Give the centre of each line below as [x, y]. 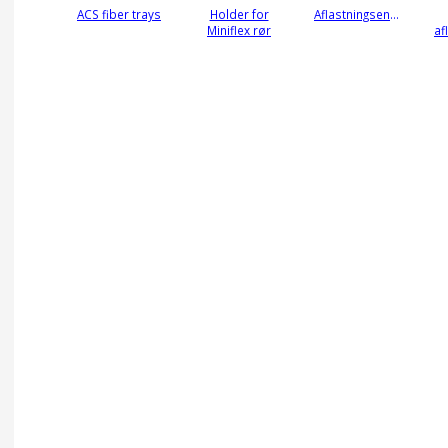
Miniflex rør [239, 30]
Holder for [239, 14]
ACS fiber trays [119, 14]
